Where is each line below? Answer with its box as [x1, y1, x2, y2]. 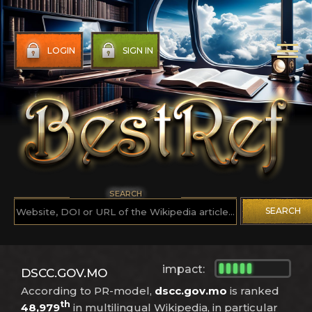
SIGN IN [122, 45, 153, 56]
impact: [162, 262, 205, 276]
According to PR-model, [21, 283, 155, 297]
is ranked [227, 283, 279, 297]
